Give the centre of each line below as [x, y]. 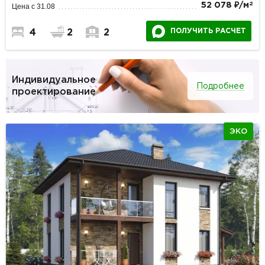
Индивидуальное [54, 80]
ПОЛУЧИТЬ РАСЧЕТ [208, 31]
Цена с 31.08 [34, 7]
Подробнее [220, 87]
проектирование [54, 92]
